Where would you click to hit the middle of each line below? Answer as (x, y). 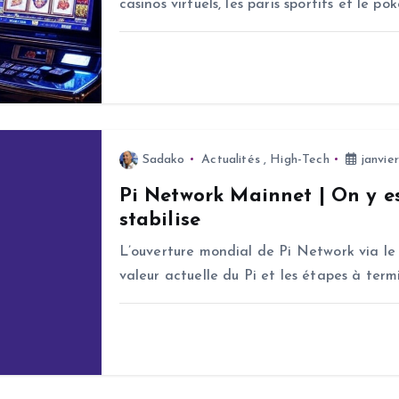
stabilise (160, 220)
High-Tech (300, 159)
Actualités (231, 159)
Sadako (163, 159)
